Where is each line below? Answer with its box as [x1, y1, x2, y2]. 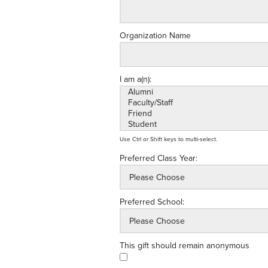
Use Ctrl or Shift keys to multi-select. [119, 136, 217, 143]
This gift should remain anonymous [119, 240, 249, 251]
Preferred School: [119, 197, 184, 207]
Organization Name [119, 31, 191, 41]
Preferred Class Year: [119, 153, 197, 163]
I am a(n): [119, 74, 151, 84]
